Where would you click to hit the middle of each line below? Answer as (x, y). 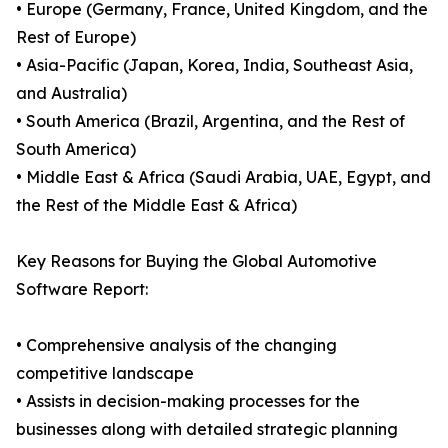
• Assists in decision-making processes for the (188, 401)
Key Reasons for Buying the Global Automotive (196, 261)
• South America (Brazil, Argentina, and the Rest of (210, 121)
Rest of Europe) (76, 37)
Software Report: (82, 289)
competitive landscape (105, 373)
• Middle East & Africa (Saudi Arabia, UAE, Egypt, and (223, 177)
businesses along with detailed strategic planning (207, 429)
